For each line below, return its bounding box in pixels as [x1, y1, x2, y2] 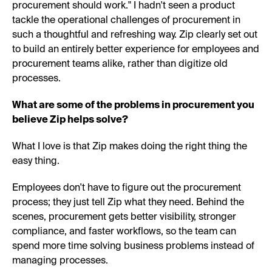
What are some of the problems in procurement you [12, 101, 254, 111]
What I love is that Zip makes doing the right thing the [12, 142, 247, 152]
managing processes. [12, 256, 108, 267]
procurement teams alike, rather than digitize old [12, 59, 228, 70]
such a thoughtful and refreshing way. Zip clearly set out [12, 30, 257, 41]
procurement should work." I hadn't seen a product [12, 1, 235, 12]
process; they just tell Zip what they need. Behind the [12, 198, 244, 208]
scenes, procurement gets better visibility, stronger [12, 212, 236, 223]
